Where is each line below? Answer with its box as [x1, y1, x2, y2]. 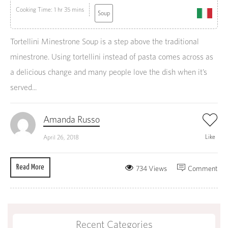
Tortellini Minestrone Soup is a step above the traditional [10, 37, 199, 47]
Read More [16, 163, 44, 172]
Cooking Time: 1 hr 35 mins [16, 6, 84, 14]
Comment [188, 164, 218, 173]
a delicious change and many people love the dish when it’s [10, 67, 207, 77]
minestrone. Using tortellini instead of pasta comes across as [10, 52, 213, 62]
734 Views [136, 164, 167, 173]
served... [10, 82, 37, 93]
